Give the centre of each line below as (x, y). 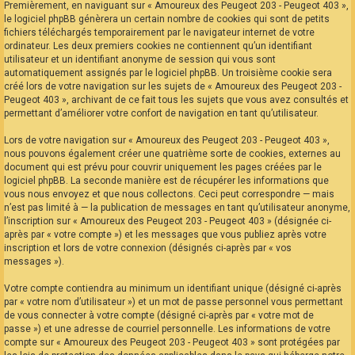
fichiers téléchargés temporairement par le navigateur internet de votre (159, 33)
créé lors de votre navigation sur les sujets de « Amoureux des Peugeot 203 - (173, 87)
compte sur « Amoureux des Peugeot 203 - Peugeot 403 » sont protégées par (172, 343)
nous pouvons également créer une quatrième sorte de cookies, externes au (172, 154)
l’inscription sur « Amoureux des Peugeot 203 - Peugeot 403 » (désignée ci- (168, 221)
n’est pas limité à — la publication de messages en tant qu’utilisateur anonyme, (177, 208)
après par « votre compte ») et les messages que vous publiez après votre (165, 235)
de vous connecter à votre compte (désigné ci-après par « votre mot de (159, 316)
